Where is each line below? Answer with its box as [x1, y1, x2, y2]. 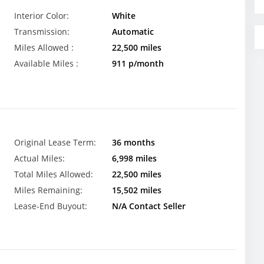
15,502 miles [111, 184, 161, 196]
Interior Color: [14, 10, 69, 21]
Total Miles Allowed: [14, 169, 93, 180]
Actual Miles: [14, 153, 65, 164]
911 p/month [111, 58, 164, 69]
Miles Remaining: [14, 184, 82, 196]
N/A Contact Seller [111, 200, 186, 212]
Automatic [111, 26, 154, 37]
